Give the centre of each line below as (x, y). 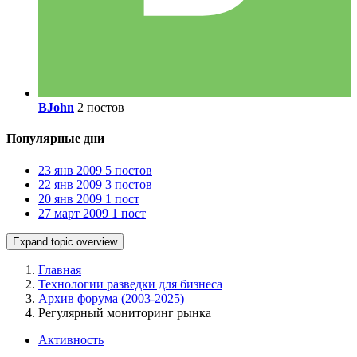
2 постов (101, 108)
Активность (71, 339)
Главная (60, 269)
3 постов (129, 184)
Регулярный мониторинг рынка (125, 312)
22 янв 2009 (70, 184)
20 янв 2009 (70, 198)
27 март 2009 (73, 213)
